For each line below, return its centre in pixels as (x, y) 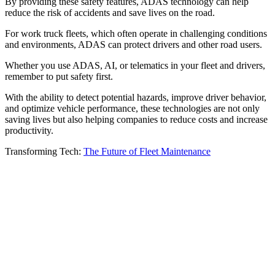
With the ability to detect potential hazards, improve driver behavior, (136, 97)
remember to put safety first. (59, 76)
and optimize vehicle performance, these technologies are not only (132, 108)
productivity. (29, 130)
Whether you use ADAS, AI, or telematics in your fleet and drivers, (135, 65)
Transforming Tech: (44, 151)
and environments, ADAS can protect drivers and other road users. (134, 44)
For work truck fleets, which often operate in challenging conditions (136, 33)
